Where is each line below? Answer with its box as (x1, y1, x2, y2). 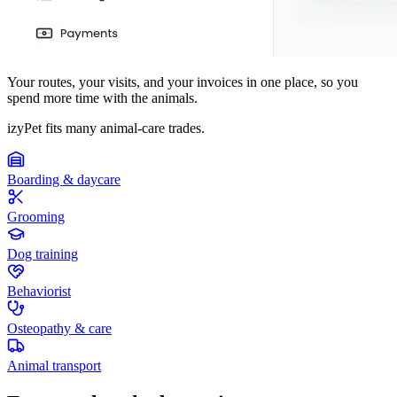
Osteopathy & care (7, 321, 112, 337)
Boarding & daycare (7, 172, 121, 188)
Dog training (7, 246, 78, 262)
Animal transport (7, 358, 101, 374)
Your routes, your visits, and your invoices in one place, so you (7, 74, 358, 90)
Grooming (7, 209, 65, 225)
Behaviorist (7, 284, 71, 300)
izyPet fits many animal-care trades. (7, 121, 205, 136)
